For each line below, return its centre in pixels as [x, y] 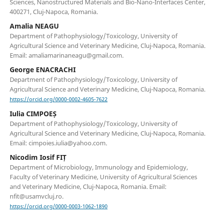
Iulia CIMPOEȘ [33, 114]
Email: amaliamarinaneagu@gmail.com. [66, 55]
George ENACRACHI [42, 70]
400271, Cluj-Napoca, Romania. [54, 12]
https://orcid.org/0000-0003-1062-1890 [58, 207]
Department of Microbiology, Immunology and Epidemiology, [99, 167]
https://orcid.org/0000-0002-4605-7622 [58, 100]
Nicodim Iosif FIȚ [38, 157]
